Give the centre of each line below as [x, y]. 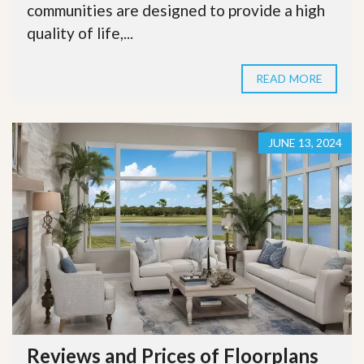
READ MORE [289, 78]
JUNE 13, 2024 [305, 142]
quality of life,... [80, 32]
